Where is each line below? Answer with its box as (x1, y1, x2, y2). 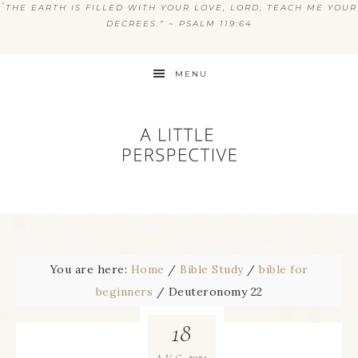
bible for (259, 262, 308, 276)
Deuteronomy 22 (165, 284, 263, 299)
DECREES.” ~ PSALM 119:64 (105, 18, 253, 29)
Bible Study (180, 262, 244, 276)
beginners (95, 284, 153, 299)
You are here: (50, 262, 131, 276)
